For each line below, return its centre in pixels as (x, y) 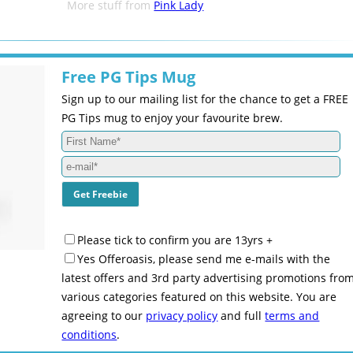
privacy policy (182, 316)
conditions (89, 334)
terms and (292, 316)
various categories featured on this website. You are (199, 297)
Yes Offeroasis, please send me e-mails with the (204, 259)
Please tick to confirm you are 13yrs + (175, 240)
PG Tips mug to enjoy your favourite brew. (173, 118)
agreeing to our (104, 316)
